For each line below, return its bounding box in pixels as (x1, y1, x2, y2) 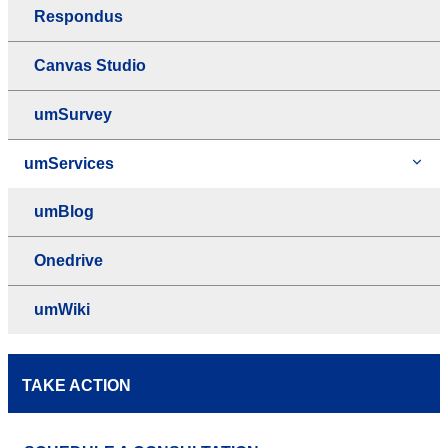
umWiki (34, 300, 90, 318)
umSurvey (34, 105, 112, 123)
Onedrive (34, 251, 103, 269)
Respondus (34, 7, 123, 25)
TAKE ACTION (22, 376, 131, 394)
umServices (24, 154, 114, 172)
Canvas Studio (34, 56, 146, 74)
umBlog (34, 202, 94, 220)
